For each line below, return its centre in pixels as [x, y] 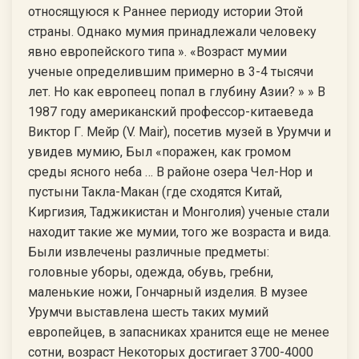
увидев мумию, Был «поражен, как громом [159, 152]
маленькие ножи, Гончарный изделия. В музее [168, 292]
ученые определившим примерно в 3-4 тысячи [171, 72]
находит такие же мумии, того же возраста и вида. [179, 232]
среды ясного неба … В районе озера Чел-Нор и [170, 172]
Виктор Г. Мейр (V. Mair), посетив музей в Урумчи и [179, 132]
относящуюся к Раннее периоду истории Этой [165, 12]
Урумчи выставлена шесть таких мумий [148, 312]
